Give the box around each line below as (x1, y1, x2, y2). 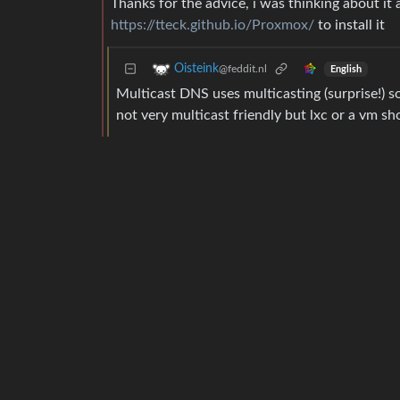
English (329, 64, 362, 74)
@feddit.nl (219, 63, 267, 75)
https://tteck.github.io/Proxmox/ (111, 18, 314, 33)
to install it (314, 18, 385, 33)
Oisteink (174, 62, 219, 76)
